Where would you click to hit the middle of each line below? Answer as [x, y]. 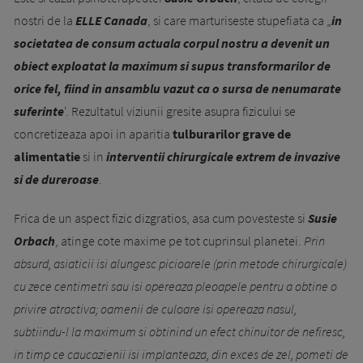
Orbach [34, 240]
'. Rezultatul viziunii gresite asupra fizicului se [180, 111]
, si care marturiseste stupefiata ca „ [239, 20]
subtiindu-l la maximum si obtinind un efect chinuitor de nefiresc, [179, 331]
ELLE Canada [111, 20]
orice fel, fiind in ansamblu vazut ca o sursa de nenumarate [177, 88]
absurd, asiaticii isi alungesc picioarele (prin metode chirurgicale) [180, 263]
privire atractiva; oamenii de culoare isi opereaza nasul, [155, 308]
